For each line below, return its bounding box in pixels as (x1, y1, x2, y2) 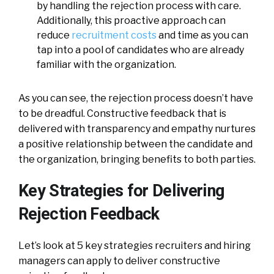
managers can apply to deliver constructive (18, 254, 220, 267)
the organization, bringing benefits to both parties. (18, 153, 256, 165)
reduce (37, 29, 72, 41)
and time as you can (157, 29, 248, 41)
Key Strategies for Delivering (18, 180, 224, 201)
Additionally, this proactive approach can (37, 14, 226, 26)
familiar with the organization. (37, 58, 176, 70)
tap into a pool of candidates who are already (37, 43, 244, 56)
